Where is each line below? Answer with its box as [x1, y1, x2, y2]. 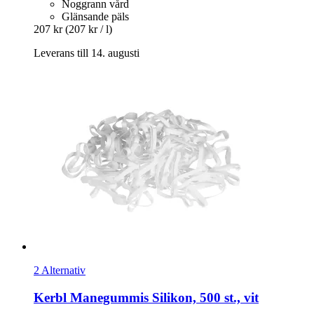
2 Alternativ [34, 264, 86, 276]
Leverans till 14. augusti [34, 46, 139, 59]
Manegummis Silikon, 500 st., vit [67, 289, 259, 305]
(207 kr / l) [65, 22, 112, 35]
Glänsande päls [62, 10, 129, 22]
